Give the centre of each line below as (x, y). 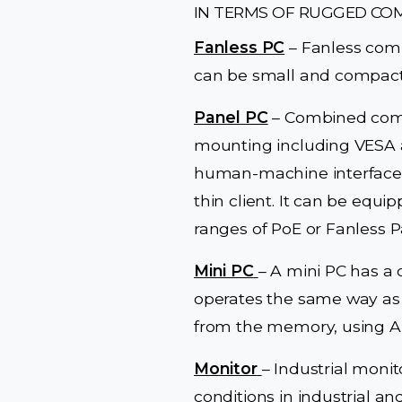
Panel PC (231, 117)
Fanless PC (240, 47)
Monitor (226, 368)
